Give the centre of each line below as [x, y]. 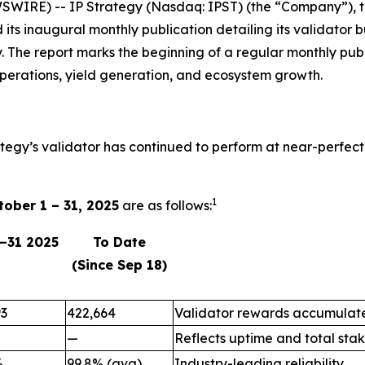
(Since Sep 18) [119, 265]
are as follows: [165, 205]
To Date [119, 242]
